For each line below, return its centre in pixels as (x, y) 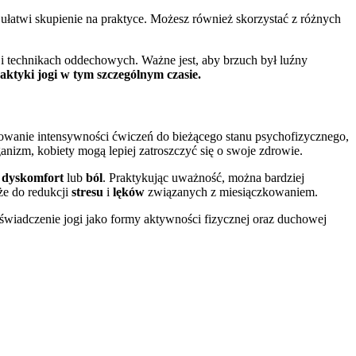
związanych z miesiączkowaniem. (231, 192)
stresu (87, 192)
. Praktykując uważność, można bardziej (203, 177)
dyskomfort (33, 177)
